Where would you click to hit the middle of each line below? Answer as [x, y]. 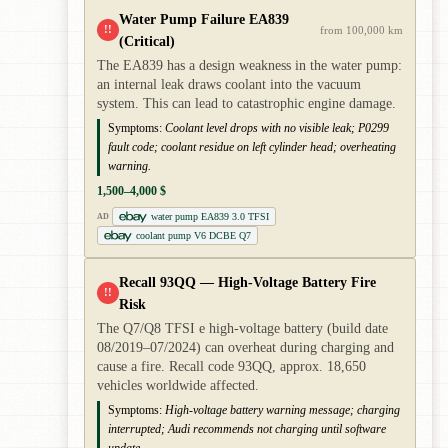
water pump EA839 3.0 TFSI [209, 216]
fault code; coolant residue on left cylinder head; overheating [252, 147]
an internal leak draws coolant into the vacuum [229, 84]
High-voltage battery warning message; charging [282, 410]
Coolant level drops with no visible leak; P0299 [277, 128]
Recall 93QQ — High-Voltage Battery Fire [247, 282]
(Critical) [147, 41]
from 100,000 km [361, 30]
